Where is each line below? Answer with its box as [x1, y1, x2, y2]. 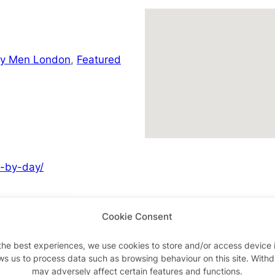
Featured [77, 52, 121, 66]
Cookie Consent [102, 211, 173, 222]
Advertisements [106, 228, 169, 239]
